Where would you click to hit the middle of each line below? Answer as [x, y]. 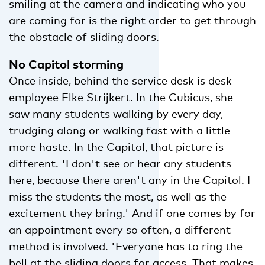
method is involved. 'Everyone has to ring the [126, 246]
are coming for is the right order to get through [132, 20]
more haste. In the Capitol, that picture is [116, 146]
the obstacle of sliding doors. [84, 36]
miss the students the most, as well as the [118, 196]
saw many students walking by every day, [116, 113]
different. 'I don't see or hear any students [120, 163]
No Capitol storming [66, 64]
